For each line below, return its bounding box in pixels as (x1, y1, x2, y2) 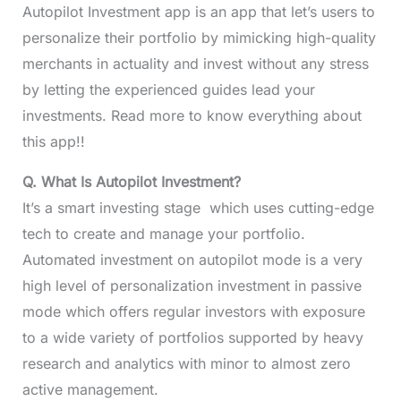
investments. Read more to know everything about (21, 107, 362, 125)
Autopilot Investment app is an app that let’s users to (21, 3, 375, 21)
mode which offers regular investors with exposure (21, 303, 365, 321)
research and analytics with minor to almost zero (21, 354, 351, 373)
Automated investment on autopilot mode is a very (21, 251, 363, 269)
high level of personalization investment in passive (21, 277, 362, 295)
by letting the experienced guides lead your (21, 81, 315, 99)
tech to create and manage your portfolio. (21, 225, 305, 243)
